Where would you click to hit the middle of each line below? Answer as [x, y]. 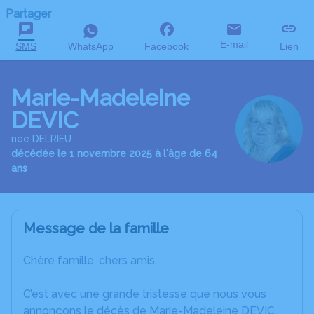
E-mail [234, 44]
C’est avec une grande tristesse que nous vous [145, 294]
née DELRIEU [41, 139]
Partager [28, 14]
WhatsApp [90, 46]
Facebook [167, 46]
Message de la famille [96, 228]
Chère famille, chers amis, [90, 260]
